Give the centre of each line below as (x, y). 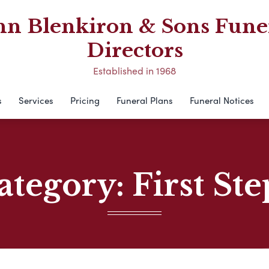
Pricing (85, 100)
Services (36, 100)
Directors (134, 50)
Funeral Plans (144, 100)
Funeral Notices (222, 100)
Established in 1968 (134, 71)
